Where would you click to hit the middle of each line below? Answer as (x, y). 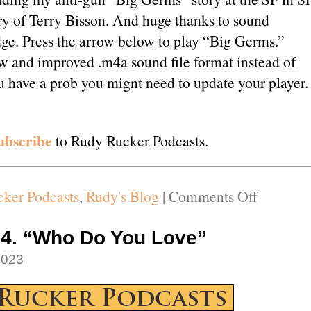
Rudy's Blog (122, 196)
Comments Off (213, 196)
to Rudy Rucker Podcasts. (132, 140)
